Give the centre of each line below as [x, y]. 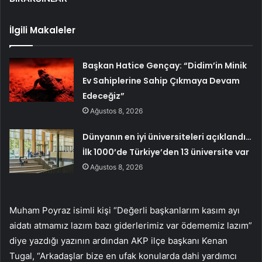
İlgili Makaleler [42, 30]
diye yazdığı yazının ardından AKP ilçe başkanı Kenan [118, 241]
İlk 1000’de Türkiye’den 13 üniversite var [166, 152]
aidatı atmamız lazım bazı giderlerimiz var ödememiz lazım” [131, 226]
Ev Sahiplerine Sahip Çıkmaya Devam [161, 81]
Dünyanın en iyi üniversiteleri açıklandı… [167, 137]
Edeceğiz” [104, 96]
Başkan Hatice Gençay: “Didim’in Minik [165, 66]
